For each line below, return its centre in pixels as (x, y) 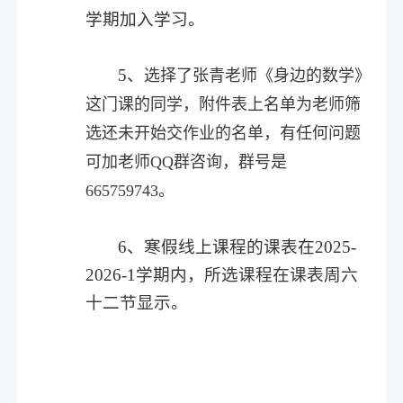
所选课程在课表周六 (282, 275)
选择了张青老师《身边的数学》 (258, 76)
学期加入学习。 (146, 20)
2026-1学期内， (145, 275)
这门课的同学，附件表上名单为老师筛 (224, 105)
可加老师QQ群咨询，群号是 (187, 162)
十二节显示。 (137, 303)
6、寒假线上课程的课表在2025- (237, 247)
